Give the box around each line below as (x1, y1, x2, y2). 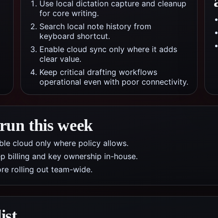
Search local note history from (39, 21, 151, 31)
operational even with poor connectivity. (39, 77, 188, 87)
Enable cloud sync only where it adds (39, 44, 177, 54)
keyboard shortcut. (39, 31, 110, 41)
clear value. (39, 54, 81, 64)
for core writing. (39, 8, 99, 18)
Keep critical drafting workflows (39, 67, 157, 77)
